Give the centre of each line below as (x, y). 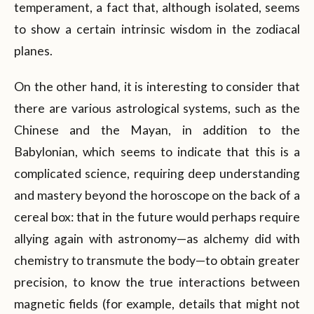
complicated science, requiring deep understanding (157, 173)
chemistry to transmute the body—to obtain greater (157, 260)
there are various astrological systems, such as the (157, 108)
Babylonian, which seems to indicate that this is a (157, 151)
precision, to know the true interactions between (157, 282)
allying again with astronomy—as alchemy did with (157, 238)
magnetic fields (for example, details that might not (157, 303)
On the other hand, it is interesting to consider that (157, 86)
